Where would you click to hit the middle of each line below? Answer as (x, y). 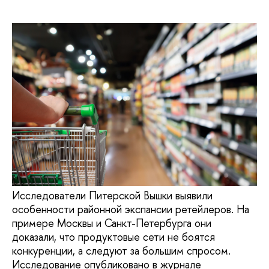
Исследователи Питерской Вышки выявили (112, 196)
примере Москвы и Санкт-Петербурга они (112, 223)
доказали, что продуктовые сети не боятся (113, 237)
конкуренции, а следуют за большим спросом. (121, 251)
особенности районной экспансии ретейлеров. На (131, 210)
